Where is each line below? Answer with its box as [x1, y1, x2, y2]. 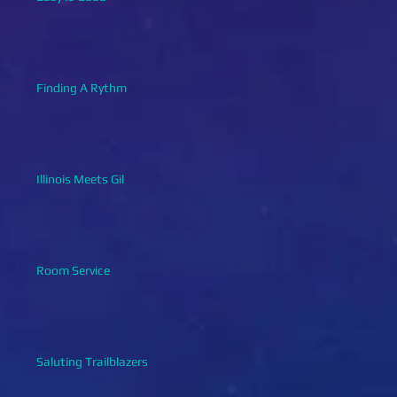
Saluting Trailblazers [36, 354, 148, 369]
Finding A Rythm [36, 80, 127, 95]
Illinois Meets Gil [36, 171, 124, 186]
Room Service [36, 262, 110, 277]
